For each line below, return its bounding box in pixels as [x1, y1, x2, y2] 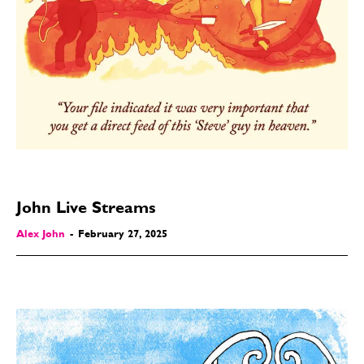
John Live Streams [16, 201, 156, 218]
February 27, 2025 [78, 229, 167, 240]
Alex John [16, 229, 65, 240]
